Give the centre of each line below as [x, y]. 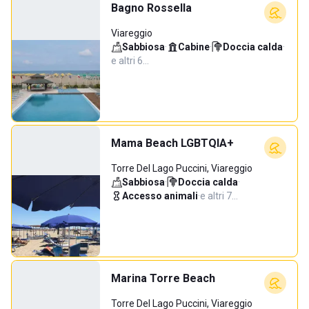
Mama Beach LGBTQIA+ [172, 143]
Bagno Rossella [151, 8]
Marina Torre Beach [163, 278]
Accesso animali [160, 196]
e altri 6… [130, 61]
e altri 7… [219, 196]
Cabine [194, 47]
